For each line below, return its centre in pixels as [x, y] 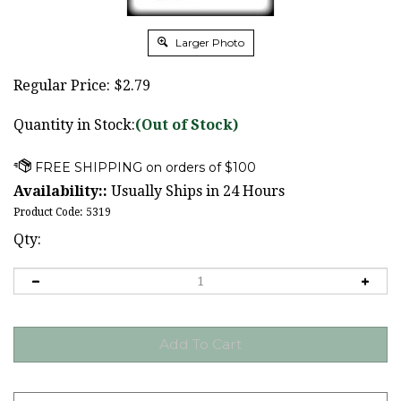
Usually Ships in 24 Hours [196, 191]
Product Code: [48, 212]
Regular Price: [62, 85]
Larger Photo [208, 43]
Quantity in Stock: [74, 125]
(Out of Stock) [187, 125]
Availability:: [60, 191]
